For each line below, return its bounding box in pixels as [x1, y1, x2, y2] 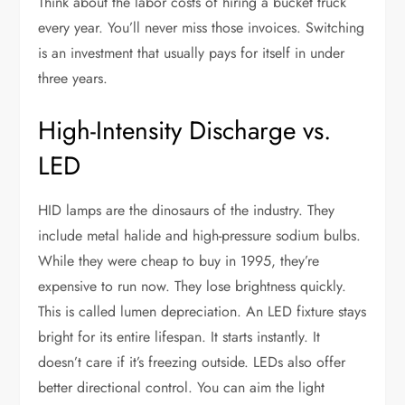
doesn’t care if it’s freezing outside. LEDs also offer [38, 352, 346, 373]
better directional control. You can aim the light [38, 377, 325, 399]
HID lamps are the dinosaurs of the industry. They [38, 200, 335, 221]
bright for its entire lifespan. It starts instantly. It [38, 326, 321, 348]
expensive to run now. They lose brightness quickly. [38, 276, 347, 297]
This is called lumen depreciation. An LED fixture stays [38, 301, 367, 323]
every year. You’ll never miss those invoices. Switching [38, 17, 365, 39]
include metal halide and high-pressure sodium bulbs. [38, 225, 362, 247]
